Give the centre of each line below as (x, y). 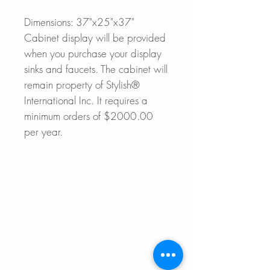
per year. (43, 131)
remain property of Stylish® (82, 84)
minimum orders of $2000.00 (89, 116)
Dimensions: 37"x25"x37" (79, 22)
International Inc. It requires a (86, 100)
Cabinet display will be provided (95, 37)
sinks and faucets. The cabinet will (96, 69)
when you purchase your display (93, 53)
